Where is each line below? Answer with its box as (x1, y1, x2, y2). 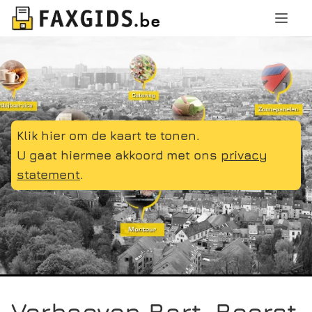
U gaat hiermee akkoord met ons (17, 147, 221, 162)
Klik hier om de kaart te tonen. (17, 127, 200, 143)
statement (17, 166, 80, 182)
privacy (221, 147, 267, 162)
